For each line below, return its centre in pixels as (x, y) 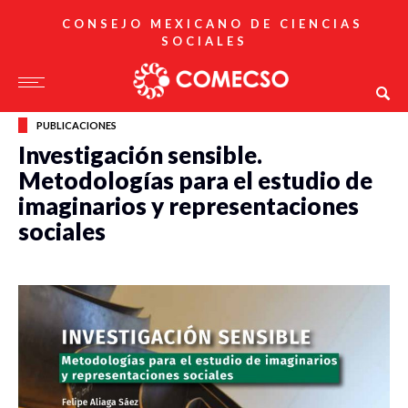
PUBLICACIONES (76, 125)
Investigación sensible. (140, 155)
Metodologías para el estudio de (195, 180)
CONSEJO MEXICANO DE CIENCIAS (213, 24)
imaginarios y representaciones (189, 206)
